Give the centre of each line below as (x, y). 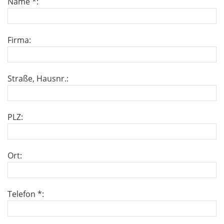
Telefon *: (26, 194)
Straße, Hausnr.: (38, 78)
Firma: (19, 40)
